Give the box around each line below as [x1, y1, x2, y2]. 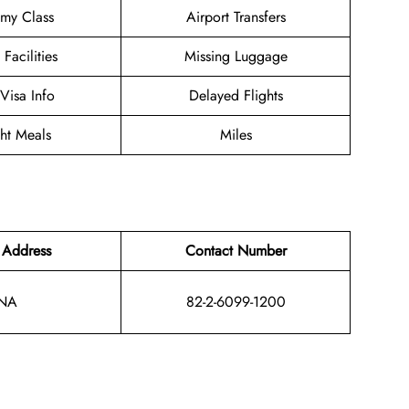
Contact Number [184, 239, 287, 261]
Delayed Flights [188, 85, 283, 107]
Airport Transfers [185, 6, 286, 28]
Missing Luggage [184, 46, 288, 68]
